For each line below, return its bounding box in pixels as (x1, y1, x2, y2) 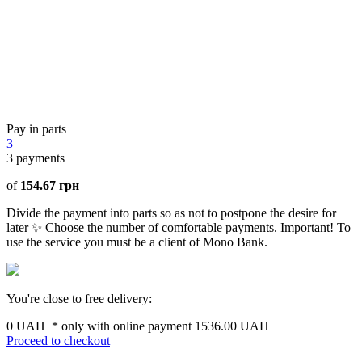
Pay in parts (6, 121, 66, 136)
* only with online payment (52, 318, 195, 333)
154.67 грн (20, 178, 79, 192)
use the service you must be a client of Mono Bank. (6, 234, 267, 249)
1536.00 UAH (195, 318, 269, 333)
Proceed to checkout (6, 333, 110, 347)
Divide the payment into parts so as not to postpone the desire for (6, 205, 336, 220)
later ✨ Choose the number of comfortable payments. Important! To (6, 220, 351, 234)
